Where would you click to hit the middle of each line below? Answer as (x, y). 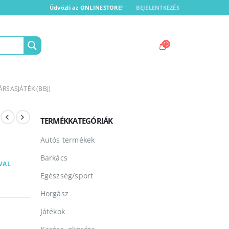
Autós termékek (67, 140)
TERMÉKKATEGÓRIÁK (76, 121)
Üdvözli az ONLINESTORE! (86, 8)
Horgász (54, 194)
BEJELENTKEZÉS (158, 8)
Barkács (54, 158)
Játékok (52, 212)
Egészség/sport (67, 176)
